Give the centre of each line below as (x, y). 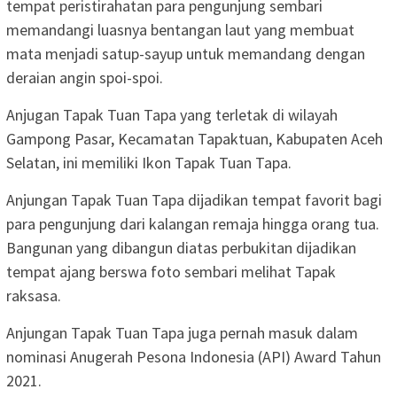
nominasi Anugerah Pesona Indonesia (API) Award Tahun (194, 356)
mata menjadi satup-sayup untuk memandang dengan (186, 53)
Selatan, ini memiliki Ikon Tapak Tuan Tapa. (149, 162)
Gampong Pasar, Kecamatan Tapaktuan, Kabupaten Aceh (195, 138)
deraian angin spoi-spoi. (85, 77)
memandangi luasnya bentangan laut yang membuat (180, 29)
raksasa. (34, 295)
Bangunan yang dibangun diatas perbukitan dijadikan (181, 247)
